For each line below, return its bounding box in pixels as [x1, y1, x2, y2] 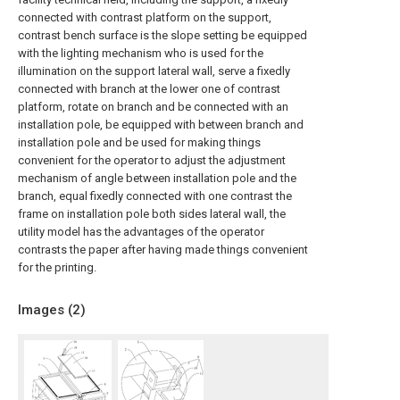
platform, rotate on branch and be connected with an [18, 100, 288, 113]
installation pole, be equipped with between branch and [18, 118, 304, 131]
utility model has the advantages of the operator [18, 225, 264, 238]
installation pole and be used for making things [18, 136, 261, 149]
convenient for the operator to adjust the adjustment [18, 154, 286, 167]
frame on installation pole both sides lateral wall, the [18, 207, 286, 221]
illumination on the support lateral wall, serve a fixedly [18, 64, 290, 78]
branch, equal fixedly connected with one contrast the [18, 189, 292, 203]
